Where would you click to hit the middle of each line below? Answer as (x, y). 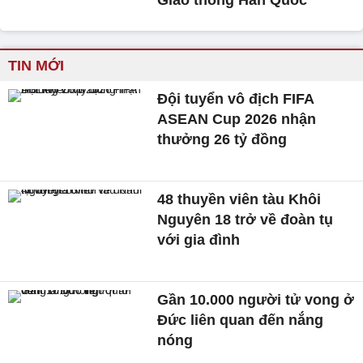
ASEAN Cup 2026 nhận (237, 120)
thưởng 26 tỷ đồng (222, 140)
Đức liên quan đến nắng (241, 320)
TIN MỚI (36, 66)
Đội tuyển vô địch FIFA (236, 99)
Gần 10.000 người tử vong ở (256, 299)
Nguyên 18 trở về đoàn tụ (246, 220)
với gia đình (199, 240)
